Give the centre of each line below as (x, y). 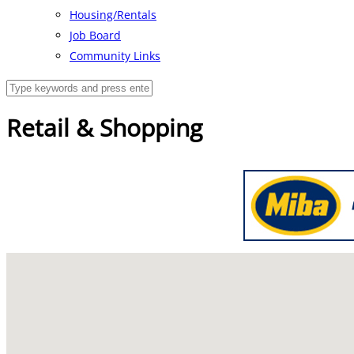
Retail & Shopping (104, 128)
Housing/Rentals (113, 15)
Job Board (95, 35)
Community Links (115, 56)
